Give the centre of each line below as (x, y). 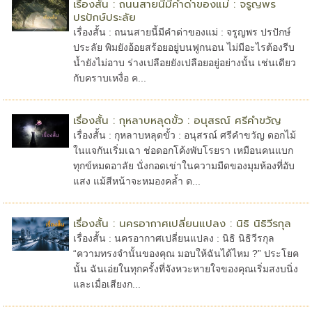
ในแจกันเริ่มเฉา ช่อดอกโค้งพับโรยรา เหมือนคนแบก (183, 150)
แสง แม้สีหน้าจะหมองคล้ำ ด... (136, 181)
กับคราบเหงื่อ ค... (109, 78)
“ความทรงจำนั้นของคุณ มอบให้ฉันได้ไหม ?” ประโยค (186, 253)
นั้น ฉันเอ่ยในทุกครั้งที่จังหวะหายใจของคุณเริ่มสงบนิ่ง (185, 268)
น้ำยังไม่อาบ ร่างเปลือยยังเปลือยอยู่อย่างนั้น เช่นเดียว (184, 62)
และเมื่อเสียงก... (107, 284)
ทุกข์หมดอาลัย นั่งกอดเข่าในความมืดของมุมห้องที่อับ (184, 165)
